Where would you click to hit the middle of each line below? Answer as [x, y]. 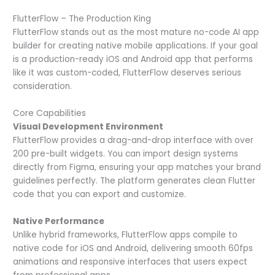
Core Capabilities [50, 113]
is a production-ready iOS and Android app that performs [133, 59]
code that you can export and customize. [100, 194]
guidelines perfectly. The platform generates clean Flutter [134, 180]
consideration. [43, 86]
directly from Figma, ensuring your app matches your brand [137, 167]
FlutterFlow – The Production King [82, 18]
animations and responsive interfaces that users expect [130, 261]
